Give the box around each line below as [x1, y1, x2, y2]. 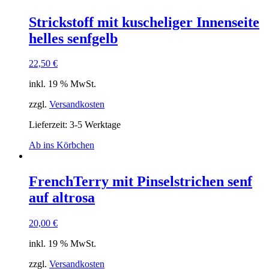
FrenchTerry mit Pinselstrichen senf [29, 174, 252, 190]
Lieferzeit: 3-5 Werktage [29, 119, 121, 130]
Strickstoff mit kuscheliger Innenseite [29, 14, 259, 30]
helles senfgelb [29, 30, 118, 46]
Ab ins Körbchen [29, 140, 94, 151]
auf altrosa [29, 190, 95, 206]
